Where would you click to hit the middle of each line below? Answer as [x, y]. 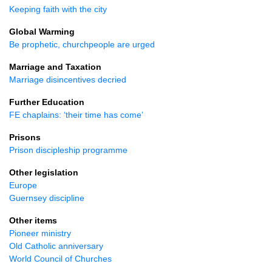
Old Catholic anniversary [56, 246]
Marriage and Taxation [55, 67]
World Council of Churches [60, 259]
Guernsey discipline [47, 198]
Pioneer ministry [40, 233]
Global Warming [42, 32]
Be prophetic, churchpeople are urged [82, 44]
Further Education [47, 102]
